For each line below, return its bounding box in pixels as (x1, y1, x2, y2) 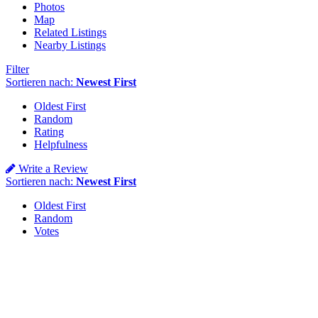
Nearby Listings (34, 39, 106, 52)
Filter (6, 63, 29, 76)
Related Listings (34, 26, 106, 39)
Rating (34, 126, 64, 138)
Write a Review (16, 163, 88, 175)
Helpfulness (34, 138, 87, 151)
